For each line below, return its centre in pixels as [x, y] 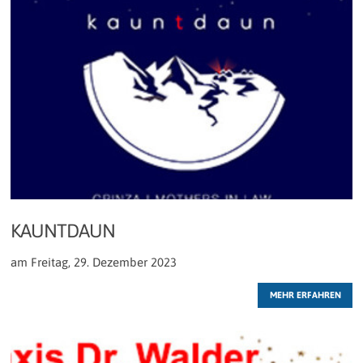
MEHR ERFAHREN [305, 295]
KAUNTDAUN [63, 230]
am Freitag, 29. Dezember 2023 [94, 262]
